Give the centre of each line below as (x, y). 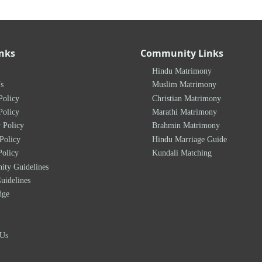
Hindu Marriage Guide (189, 139)
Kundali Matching (182, 153)
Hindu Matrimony (182, 70)
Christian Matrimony (187, 98)
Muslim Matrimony (184, 85)
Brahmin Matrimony (186, 125)
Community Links (182, 53)
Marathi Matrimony (185, 112)
